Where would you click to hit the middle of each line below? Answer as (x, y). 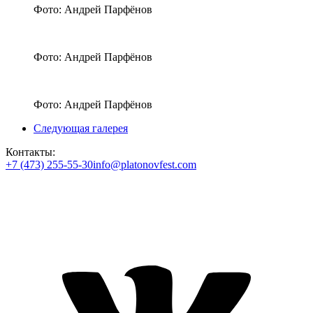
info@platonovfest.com (145, 164)
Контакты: (30, 152)
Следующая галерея (81, 128)
